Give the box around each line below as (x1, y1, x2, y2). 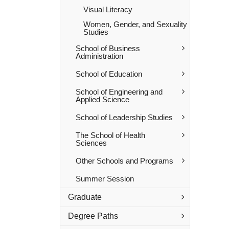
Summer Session (76, 174, 134, 183)
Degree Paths (68, 212, 118, 220)
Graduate (68, 193, 102, 201)
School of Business (76, 44, 140, 53)
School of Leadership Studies (76, 113, 173, 122)
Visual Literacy (83, 5, 132, 14)
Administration (76, 52, 123, 60)
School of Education (76, 70, 142, 78)
